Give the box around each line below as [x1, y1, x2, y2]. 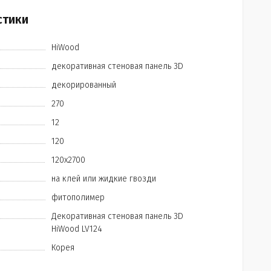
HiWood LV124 [51, 224, 103, 234]
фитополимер [51, 192, 105, 203]
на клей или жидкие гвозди [51, 174, 157, 184]
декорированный [51, 80, 117, 90]
